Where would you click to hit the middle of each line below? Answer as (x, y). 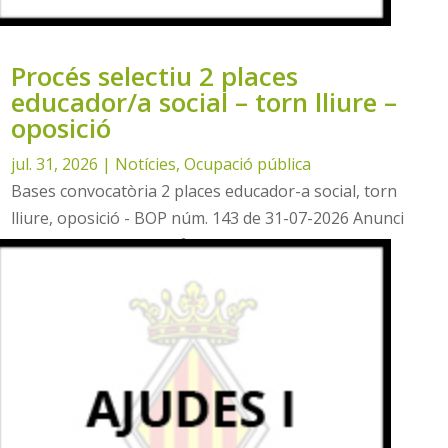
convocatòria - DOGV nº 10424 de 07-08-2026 (182, 245)
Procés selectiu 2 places (155, 76)
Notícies (146, 164)
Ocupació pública (248, 164)
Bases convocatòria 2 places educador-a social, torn (204, 191)
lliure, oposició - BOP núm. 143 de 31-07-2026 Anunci (208, 218)
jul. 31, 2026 (55, 164)
